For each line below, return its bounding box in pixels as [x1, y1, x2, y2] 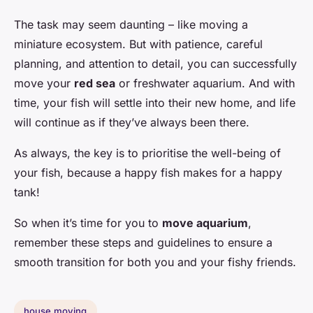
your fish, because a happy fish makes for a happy [14, 165, 282, 180]
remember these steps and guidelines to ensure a [14, 235, 272, 249]
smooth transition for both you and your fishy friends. [14, 254, 296, 269]
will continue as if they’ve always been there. [14, 115, 249, 129]
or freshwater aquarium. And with [115, 75, 295, 90]
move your [14, 75, 74, 90]
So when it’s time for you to [14, 215, 162, 230]
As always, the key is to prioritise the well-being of [14, 145, 281, 160]
